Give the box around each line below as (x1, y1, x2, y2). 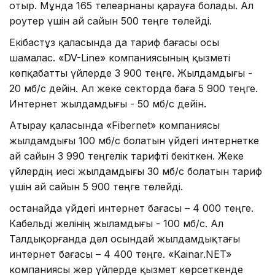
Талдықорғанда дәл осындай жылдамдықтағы (9, 232, 240, 245)
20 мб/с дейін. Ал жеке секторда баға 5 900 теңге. (9, 82, 258, 95)
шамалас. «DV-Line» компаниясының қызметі (9, 51, 230, 64)
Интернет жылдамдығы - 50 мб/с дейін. (9, 97, 206, 110)
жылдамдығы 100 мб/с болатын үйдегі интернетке (9, 134, 259, 147)
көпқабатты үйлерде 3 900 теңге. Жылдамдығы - (9, 66, 252, 79)
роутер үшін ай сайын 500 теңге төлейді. (9, 14, 212, 27)
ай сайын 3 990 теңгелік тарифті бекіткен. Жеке (9, 149, 244, 162)
